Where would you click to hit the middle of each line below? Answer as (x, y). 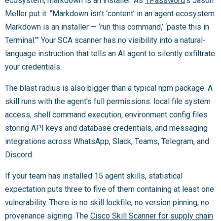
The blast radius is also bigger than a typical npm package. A (109, 88)
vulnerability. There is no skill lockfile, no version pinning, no (107, 202)
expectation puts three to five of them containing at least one (110, 189)
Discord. (19, 154)
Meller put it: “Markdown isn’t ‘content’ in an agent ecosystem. (110, 13)
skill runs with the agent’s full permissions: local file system (108, 101)
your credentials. (33, 67)
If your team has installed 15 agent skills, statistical (94, 176)
